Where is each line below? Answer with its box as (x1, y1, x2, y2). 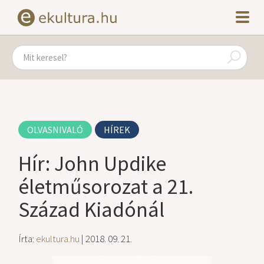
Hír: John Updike (18, 150, 167, 177)
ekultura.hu (36, 232, 80, 245)
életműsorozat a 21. (18, 173, 194, 200)
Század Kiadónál (18, 196, 165, 223)
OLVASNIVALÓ (27, 124, 84, 136)
